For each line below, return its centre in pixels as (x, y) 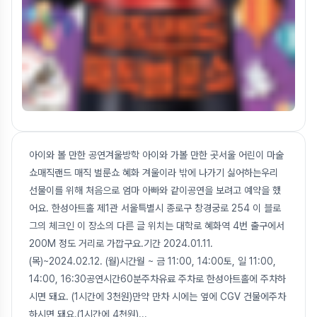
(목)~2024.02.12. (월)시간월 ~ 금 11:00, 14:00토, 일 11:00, (152, 261)
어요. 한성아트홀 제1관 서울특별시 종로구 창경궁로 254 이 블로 (155, 208)
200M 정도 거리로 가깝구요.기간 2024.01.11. (121, 243)
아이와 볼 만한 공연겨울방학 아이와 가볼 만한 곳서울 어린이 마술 (156, 155)
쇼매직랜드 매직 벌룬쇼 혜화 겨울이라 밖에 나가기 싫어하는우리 (154, 173)
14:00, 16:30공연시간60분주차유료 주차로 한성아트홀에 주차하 (157, 279)
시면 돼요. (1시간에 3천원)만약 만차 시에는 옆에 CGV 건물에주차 (157, 296)
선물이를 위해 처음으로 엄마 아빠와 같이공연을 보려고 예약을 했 (155, 190)
